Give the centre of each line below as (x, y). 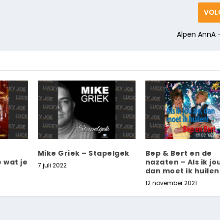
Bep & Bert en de (179, 153)
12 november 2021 (171, 183)
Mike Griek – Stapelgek (83, 153)
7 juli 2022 (52, 165)
